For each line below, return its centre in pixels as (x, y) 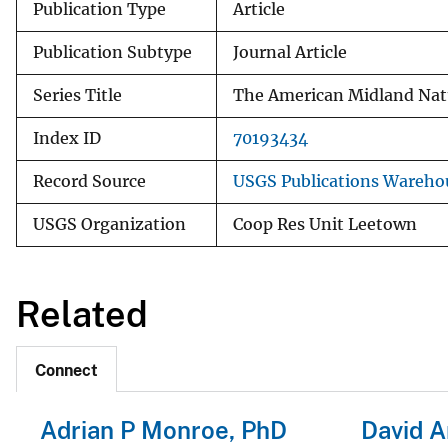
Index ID (67, 138)
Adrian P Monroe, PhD (163, 430)
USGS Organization (109, 224)
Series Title (77, 95)
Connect (66, 371)
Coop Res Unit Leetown (325, 224)
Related (82, 313)
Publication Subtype (112, 52)
